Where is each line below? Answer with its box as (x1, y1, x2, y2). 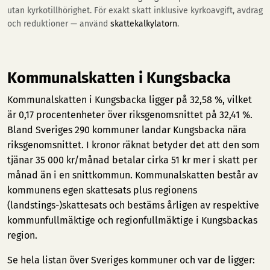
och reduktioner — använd (7, 19, 110, 29)
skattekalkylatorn (110, 19, 177, 29)
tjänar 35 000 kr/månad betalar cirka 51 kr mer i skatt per (7, 154, 257, 166)
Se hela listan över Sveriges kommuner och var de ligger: (7, 254, 255, 266)
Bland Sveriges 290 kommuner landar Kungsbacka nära (7, 124, 246, 136)
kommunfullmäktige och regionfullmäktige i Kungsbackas (7, 215, 257, 226)
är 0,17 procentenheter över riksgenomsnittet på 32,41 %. (7, 109, 253, 121)
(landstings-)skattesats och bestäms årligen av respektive (7, 199, 259, 211)
